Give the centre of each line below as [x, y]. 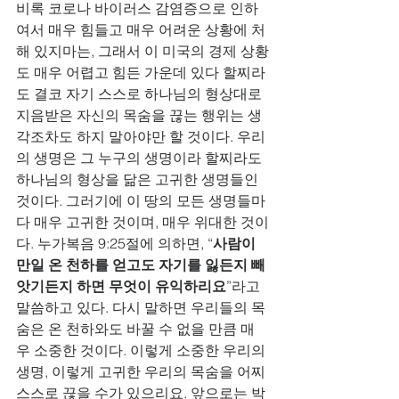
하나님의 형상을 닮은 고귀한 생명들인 [139, 179]
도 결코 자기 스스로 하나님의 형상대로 [141, 94]
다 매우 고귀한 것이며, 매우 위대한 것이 [142, 222]
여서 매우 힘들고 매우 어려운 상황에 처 [141, 29]
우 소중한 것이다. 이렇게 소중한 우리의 [142, 350]
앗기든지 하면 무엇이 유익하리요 [121, 286]
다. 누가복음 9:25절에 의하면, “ [114, 243]
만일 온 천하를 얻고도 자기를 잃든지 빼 [141, 265]
